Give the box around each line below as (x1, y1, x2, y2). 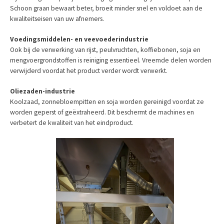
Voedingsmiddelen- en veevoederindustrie (10, 34, 148, 43)
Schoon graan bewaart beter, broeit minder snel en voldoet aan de (10, 3, 202, 12)
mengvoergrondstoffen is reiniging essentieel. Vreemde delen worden (10, 55, 211, 64)
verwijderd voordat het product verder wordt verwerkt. (10, 66, 167, 75)
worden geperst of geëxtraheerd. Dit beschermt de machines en (10, 107, 194, 116)
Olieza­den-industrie (10, 86, 75, 95)
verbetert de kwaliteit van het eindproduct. (10, 118, 133, 127)
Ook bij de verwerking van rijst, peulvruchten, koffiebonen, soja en (10, 45, 200, 54)
